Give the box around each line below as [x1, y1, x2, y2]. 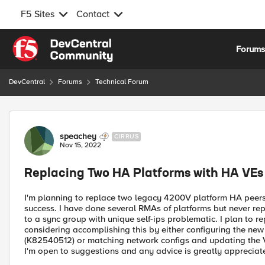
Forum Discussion [8, 110, 136, 125]
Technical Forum [95, 77, 148, 86]
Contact [76, 8, 109, 20]
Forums [58, 77, 82, 86]
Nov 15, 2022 [60, 141, 101, 150]
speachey [60, 131, 96, 141]
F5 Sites [21, 8, 54, 20]
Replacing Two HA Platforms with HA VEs [24, 168, 263, 180]
